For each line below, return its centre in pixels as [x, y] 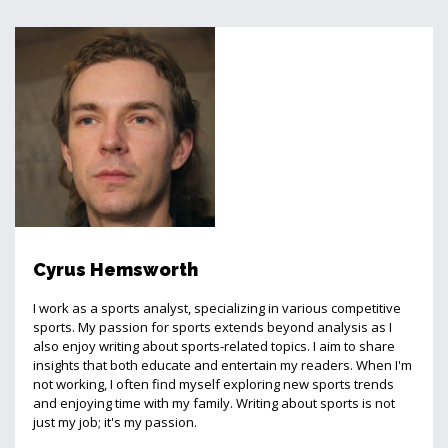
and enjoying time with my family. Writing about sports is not [214, 402]
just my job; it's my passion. [115, 421]
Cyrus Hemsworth [115, 269]
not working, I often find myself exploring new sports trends [213, 383]
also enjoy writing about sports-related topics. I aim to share [214, 345]
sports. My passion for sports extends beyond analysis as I [212, 326]
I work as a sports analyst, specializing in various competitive [217, 307]
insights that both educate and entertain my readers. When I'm [222, 364]
